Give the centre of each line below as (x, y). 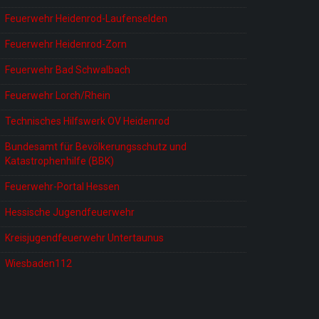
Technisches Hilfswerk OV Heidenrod (87, 121)
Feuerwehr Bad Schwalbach (68, 70)
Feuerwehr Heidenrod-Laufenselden (86, 19)
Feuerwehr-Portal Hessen (62, 187)
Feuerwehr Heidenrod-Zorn (66, 45)
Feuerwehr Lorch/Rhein (58, 96)
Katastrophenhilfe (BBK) (59, 161)
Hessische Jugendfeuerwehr (70, 213)
